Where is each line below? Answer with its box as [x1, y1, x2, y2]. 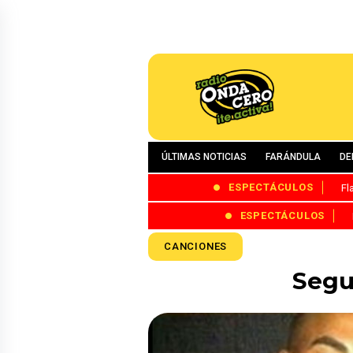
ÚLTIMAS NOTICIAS [162, 151, 247, 162]
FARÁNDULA [266, 151, 321, 162]
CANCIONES [164, 240, 228, 252]
